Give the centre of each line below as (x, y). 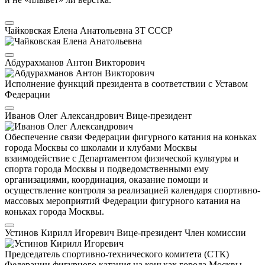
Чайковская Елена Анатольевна (70, 31)
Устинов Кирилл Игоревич (61, 233)
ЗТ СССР (154, 31)
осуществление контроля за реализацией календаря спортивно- (132, 190)
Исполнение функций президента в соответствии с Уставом (126, 84)
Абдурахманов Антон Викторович (75, 63)
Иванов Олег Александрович (65, 116)
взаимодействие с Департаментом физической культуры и (122, 159)
